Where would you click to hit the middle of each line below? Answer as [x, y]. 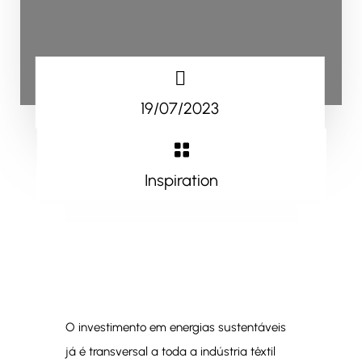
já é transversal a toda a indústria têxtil [170, 351]
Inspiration [182, 180]
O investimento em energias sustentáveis [175, 327]
